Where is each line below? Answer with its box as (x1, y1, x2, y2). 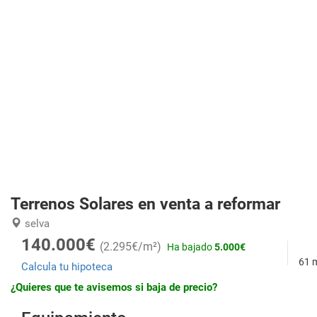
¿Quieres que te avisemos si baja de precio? (11, 281, 217, 294)
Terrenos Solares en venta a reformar (11, 195, 280, 213)
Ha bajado (167, 241, 214, 253)
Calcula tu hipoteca (21, 260, 113, 273)
